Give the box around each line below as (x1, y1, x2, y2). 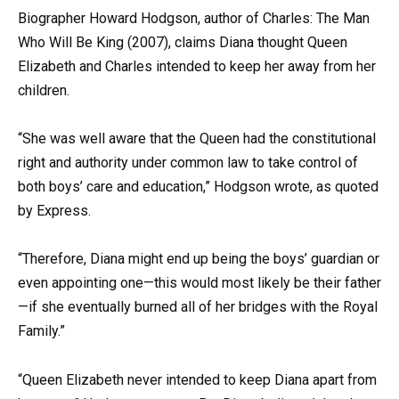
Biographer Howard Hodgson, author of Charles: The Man (18, 10, 370, 27)
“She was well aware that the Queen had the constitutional (18, 130, 376, 148)
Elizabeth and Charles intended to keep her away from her (18, 58, 376, 75)
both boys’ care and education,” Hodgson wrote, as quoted (18, 178, 379, 196)
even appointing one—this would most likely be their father (18, 274, 381, 292)
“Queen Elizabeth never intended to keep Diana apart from (18, 370, 377, 388)
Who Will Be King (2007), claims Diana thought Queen (18, 34, 347, 51)
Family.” (18, 322, 65, 340)
